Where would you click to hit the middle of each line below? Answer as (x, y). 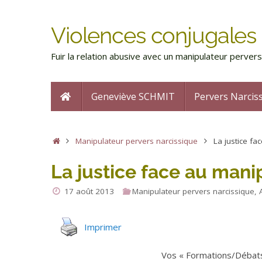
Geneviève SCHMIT (133, 96)
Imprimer (103, 227)
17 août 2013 (89, 191)
